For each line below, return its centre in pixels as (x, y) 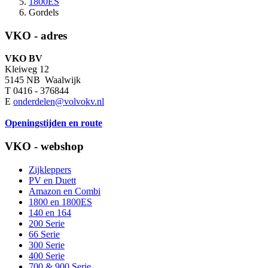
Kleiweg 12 (27, 69)
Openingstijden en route (54, 123)
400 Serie (47, 255)
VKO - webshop (44, 147)
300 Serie (47, 245)
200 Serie (47, 223)
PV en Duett (52, 180)
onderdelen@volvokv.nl (59, 102)
